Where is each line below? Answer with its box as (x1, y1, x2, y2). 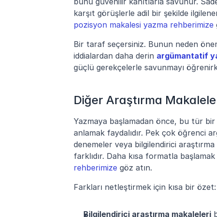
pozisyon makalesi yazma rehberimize (74, 20, 214, 30)
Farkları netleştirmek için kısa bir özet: (74, 182, 216, 192)
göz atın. (117, 163, 152, 173)
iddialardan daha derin (74, 51, 156, 61)
